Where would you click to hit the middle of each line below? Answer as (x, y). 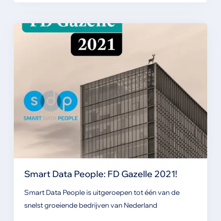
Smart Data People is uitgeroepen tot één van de (102, 192)
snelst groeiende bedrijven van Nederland (91, 205)
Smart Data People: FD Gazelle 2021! (100, 173)
